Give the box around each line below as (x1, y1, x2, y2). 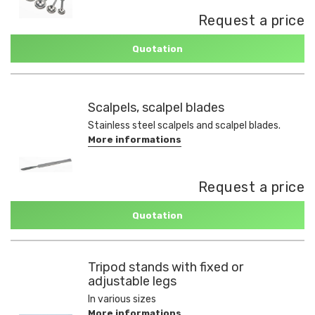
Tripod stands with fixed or (88, 259, 243, 275)
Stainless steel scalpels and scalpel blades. (88, 120, 281, 131)
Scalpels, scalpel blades (88, 100, 224, 115)
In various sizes (88, 293, 156, 305)
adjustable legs (88, 274, 176, 289)
